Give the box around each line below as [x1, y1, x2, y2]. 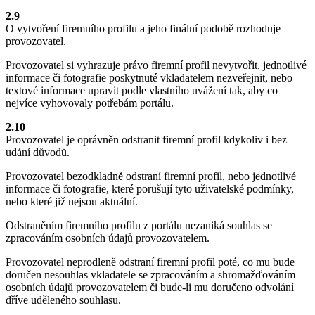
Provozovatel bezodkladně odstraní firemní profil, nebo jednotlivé [6, 170, 296, 183]
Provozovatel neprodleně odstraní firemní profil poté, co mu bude [6, 256, 295, 269]
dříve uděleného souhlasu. [6, 294, 121, 307]
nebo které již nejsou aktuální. [6, 195, 138, 208]
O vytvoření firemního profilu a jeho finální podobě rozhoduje [6, 22, 281, 35]
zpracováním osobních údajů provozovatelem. [6, 232, 210, 245]
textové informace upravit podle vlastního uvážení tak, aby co [6, 84, 278, 97]
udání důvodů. [6, 146, 70, 159]
